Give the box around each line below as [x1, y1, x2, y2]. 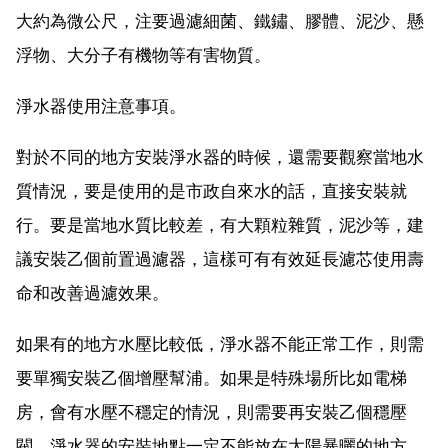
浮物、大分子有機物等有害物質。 [16, 44, 271, 65]
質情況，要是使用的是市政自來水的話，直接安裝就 [16, 180, 407, 201]
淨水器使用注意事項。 [16, 95, 186, 116]
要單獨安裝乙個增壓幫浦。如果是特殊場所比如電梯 [16, 367, 407, 388]
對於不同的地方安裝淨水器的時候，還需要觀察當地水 [16, 146, 424, 167]
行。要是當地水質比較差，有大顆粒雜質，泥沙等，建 [16, 214, 424, 235]
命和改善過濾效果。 [16, 282, 169, 303]
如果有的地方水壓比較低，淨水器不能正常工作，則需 [16, 333, 424, 354]
